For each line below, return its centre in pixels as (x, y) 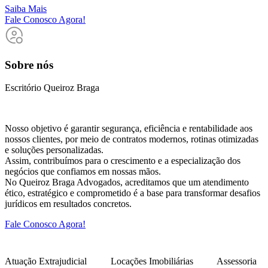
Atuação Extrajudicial (46, 261)
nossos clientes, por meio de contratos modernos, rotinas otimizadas (132, 139)
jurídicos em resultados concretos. (68, 204)
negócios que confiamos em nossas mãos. (83, 172)
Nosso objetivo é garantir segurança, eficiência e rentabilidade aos (129, 129)
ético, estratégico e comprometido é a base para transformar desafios (133, 193)
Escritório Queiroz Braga (52, 88)
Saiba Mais (26, 8)
